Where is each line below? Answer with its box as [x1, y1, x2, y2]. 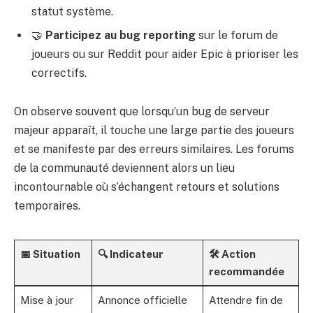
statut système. [31, 4, 113, 18]
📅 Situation [20, 248, 80, 261]
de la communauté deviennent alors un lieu [14, 161, 235, 175]
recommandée [208, 265, 284, 278]
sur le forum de [196, 28, 278, 42]
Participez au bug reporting [45, 28, 196, 42]
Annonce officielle [97, 294, 187, 307]
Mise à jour [20, 294, 74, 307]
